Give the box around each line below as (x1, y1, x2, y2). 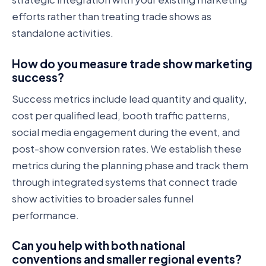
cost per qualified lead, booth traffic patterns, (12, 108, 230, 122)
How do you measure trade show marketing (12, 56, 252, 71)
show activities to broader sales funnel (12, 191, 194, 205)
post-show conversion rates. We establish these (12, 141, 242, 155)
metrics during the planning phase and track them (12, 158, 248, 172)
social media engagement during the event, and (12, 125, 240, 138)
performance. (12, 208, 79, 221)
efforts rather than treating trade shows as (12, 9, 211, 23)
